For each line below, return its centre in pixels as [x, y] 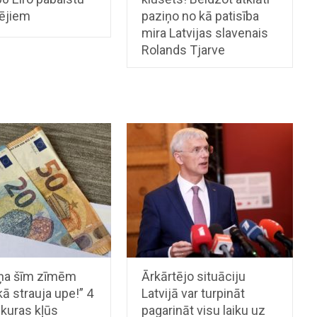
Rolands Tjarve [184, 50]
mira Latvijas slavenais [205, 33]
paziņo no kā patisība [201, 16]
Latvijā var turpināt [194, 293]
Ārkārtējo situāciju [194, 276]
